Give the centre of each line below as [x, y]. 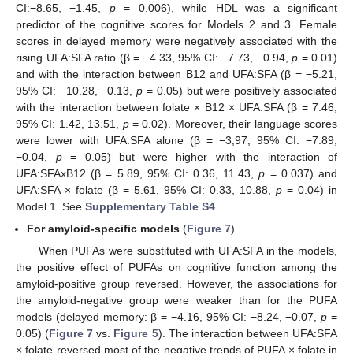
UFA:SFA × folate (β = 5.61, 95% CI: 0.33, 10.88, [146, 190]
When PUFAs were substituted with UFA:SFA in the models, [188, 251]
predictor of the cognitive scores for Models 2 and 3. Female [176, 25]
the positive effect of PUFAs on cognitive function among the [176, 268]
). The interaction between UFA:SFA [248, 334]
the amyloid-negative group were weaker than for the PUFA [176, 301]
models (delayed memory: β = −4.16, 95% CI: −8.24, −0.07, [169, 317]
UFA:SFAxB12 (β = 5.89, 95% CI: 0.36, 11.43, [137, 174]
